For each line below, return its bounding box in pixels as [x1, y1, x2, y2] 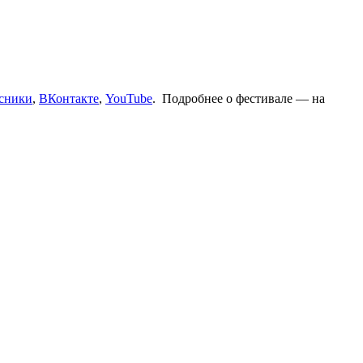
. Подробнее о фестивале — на [152, 91, 325, 105]
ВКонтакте [39, 91, 99, 105]
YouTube [105, 91, 152, 105]
